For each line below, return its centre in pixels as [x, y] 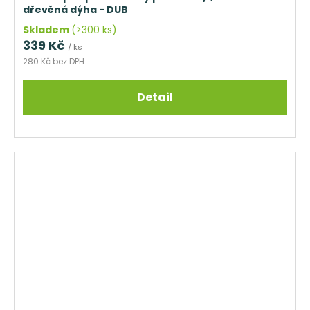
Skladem [47, 29]
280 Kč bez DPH [54, 61]
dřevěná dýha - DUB [75, 9]
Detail [155, 97]
